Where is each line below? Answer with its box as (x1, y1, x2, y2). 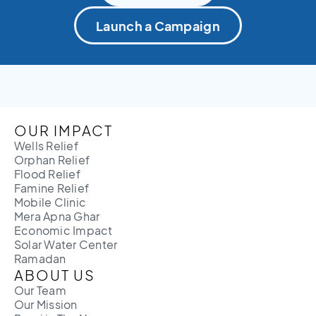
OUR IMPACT (14, 121, 113, 139)
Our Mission (14, 297, 78, 312)
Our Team (14, 283, 66, 298)
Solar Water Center (14, 237, 118, 252)
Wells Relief (14, 138, 78, 153)
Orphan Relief (14, 152, 90, 167)
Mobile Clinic (14, 195, 87, 209)
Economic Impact (14, 223, 113, 238)
